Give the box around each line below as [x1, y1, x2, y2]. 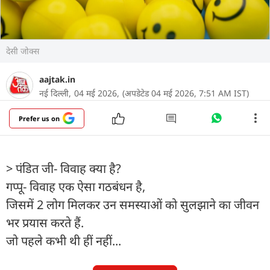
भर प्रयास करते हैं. [6, 214, 84, 231]
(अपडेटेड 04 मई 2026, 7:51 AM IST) [122, 87, 249, 99]
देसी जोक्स [6, 45, 39, 57]
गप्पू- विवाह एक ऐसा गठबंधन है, [6, 178, 145, 195]
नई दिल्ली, [39, 87, 71, 99]
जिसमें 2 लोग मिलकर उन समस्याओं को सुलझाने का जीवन [6, 196, 259, 213]
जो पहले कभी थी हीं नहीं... [6, 232, 121, 249]
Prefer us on [19, 113, 60, 123]
